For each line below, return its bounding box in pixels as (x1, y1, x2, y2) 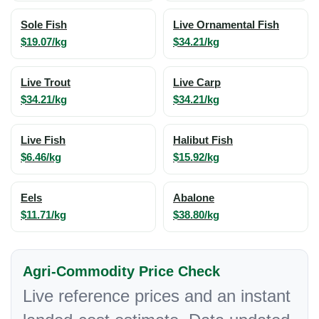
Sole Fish (21, 19, 67, 31)
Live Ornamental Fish (173, 19, 279, 31)
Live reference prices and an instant (23, 286, 291, 305)
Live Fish (21, 135, 66, 146)
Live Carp (173, 77, 221, 88)
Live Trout (21, 77, 70, 88)
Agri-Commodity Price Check (23, 263, 220, 279)
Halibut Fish (173, 135, 233, 146)
